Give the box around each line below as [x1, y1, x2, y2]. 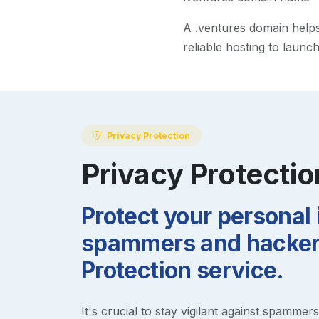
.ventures [194, 21, 246, 36]
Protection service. [81, 256, 284, 284]
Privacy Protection [107, 130, 190, 141]
